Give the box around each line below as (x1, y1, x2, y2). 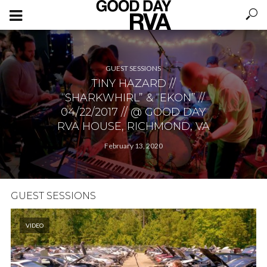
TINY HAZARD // (91, 77, 176, 90)
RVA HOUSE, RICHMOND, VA (57, 120, 210, 133)
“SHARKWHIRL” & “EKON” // (61, 91, 206, 104)
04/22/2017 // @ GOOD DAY (61, 105, 206, 119)
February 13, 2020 (104, 141, 163, 150)
